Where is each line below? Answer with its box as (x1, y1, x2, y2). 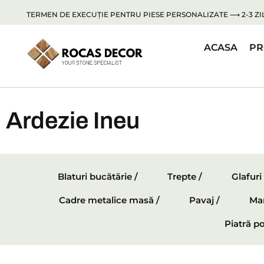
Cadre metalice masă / (59, 194, 160, 206)
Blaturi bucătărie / (58, 171, 138, 183)
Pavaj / (189, 194, 220, 206)
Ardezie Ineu (6, 108, 140, 134)
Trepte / (167, 171, 202, 183)
